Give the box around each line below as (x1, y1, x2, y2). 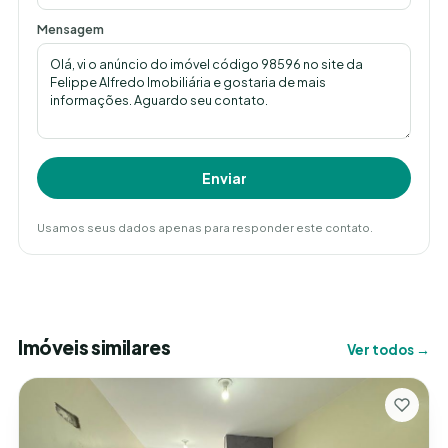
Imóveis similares (18, 335, 171, 360)
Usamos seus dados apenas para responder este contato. (37, 220, 373, 236)
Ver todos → (347, 341, 430, 359)
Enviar (201, 169, 247, 188)
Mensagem (37, 21, 104, 38)
